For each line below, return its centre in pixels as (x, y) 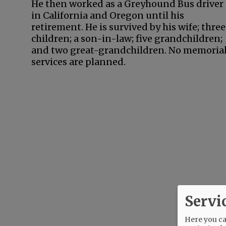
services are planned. (78, 62)
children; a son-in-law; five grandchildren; (127, 39)
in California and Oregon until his (108, 15)
